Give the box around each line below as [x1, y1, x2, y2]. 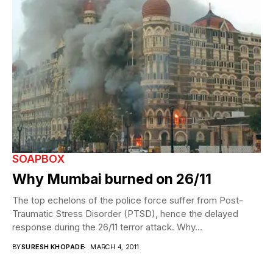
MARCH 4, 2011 [90, 243, 140, 252]
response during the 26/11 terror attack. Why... [12, 221, 202, 233]
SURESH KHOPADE [21, 243, 85, 252]
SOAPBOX [12, 152, 65, 166]
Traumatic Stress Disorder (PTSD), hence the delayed [12, 208, 238, 220]
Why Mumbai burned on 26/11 [12, 171, 211, 188]
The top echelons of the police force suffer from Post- [12, 194, 243, 207]
